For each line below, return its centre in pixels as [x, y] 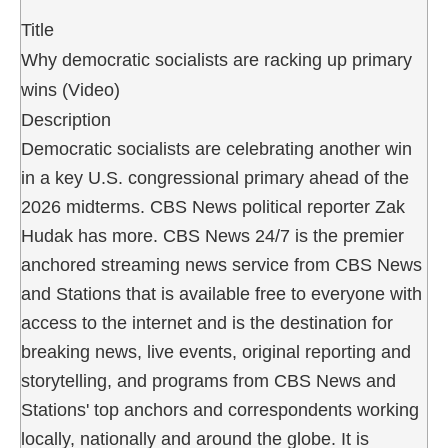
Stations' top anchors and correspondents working [220, 409]
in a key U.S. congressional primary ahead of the [215, 177]
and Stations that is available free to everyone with [221, 293]
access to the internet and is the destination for [207, 322]
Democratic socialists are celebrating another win [216, 148]
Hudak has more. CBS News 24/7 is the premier [212, 235]
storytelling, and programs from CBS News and [208, 380]
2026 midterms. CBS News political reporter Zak [213, 206]
